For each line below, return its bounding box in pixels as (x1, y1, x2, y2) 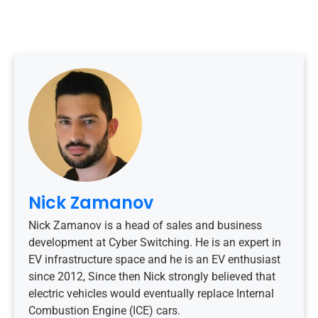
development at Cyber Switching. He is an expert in (28, 235, 281, 249)
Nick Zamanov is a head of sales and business (28, 218, 262, 232)
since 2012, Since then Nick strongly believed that (28, 269, 275, 283)
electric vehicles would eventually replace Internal (28, 286, 274, 300)
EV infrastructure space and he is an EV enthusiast (28, 252, 280, 266)
